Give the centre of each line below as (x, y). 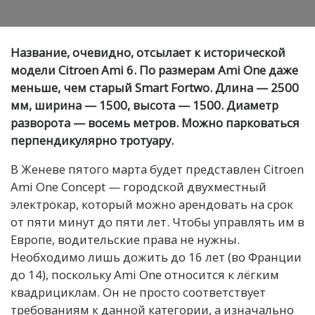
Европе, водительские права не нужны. (125, 239)
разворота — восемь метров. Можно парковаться (155, 122)
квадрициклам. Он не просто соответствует (138, 292)
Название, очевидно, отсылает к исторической (148, 52)
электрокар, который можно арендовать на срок (152, 204)
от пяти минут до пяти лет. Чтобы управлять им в (157, 221)
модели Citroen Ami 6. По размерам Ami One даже (154, 70)
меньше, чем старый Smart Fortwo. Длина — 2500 (155, 87)
